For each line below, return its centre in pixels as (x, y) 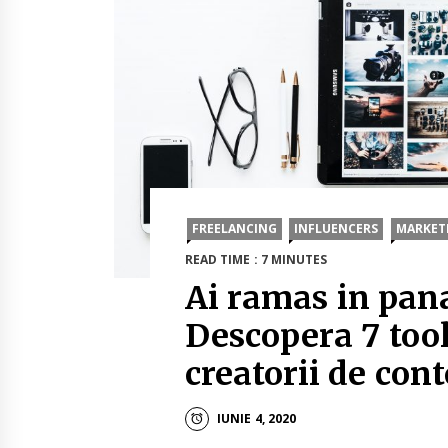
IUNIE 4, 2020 (256, 418)
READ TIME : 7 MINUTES (256, 260)
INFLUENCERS (336, 229)
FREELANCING (235, 229)
